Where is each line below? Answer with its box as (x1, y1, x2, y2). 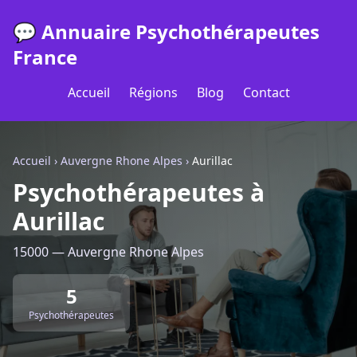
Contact (242, 84, 290, 101)
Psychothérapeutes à (13, 176, 265, 209)
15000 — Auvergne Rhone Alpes (13, 243, 204, 261)
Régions (128, 84, 178, 101)
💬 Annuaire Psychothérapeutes (13, 18, 320, 45)
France (13, 44, 77, 70)
